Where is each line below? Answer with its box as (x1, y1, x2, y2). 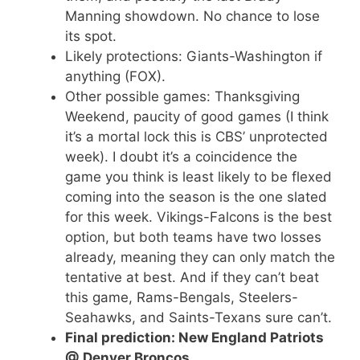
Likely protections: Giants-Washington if (65, 47, 322, 64)
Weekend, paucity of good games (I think (65, 108, 329, 125)
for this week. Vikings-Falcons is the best (65, 208, 332, 225)
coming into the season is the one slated (65, 188, 327, 205)
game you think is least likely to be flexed (65, 168, 332, 185)
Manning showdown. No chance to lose (65, 7, 320, 24)
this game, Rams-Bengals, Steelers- (65, 288, 298, 305)
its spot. (65, 27, 117, 44)
